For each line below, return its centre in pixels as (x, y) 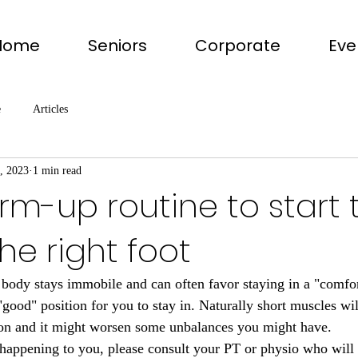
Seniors (117, 46)
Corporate (238, 46)
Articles (50, 109)
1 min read (57, 171)
